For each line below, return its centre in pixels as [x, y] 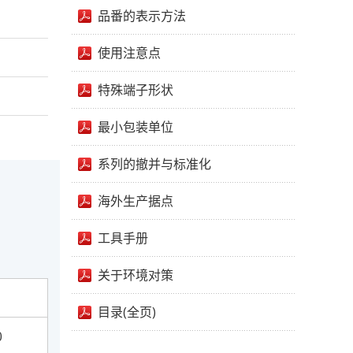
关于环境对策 [136, 275]
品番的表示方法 [142, 16]
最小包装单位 [136, 127]
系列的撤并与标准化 [154, 164]
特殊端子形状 [136, 90]
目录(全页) [127, 312]
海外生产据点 [136, 201]
